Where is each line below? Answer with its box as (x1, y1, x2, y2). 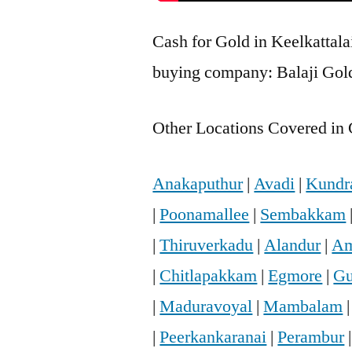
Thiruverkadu (159, 234, 254, 257)
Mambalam (263, 295, 343, 318)
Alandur (264, 234, 321, 257)
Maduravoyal (159, 295, 253, 318)
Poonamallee (159, 203, 250, 226)
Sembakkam (260, 203, 346, 226)
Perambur (277, 326, 345, 349)
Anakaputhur (152, 173, 244, 196)
